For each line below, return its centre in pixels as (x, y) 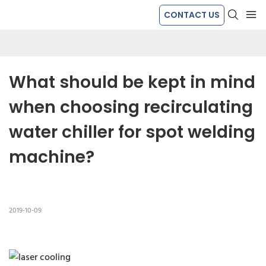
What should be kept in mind (132, 83)
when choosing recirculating (131, 107)
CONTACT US (192, 15)
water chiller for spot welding (132, 132)
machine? (52, 157)
